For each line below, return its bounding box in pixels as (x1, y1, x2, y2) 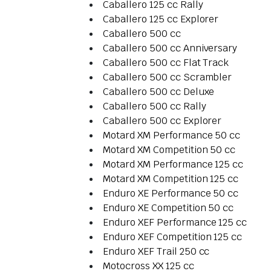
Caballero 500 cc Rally (103, 100, 206, 113)
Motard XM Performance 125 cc (103, 158, 244, 171)
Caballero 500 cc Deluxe (103, 85, 215, 99)
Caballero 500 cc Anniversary (103, 42, 238, 55)
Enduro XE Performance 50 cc (103, 187, 239, 200)
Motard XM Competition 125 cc (103, 172, 239, 186)
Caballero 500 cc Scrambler (103, 71, 232, 84)
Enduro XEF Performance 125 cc (103, 216, 247, 229)
